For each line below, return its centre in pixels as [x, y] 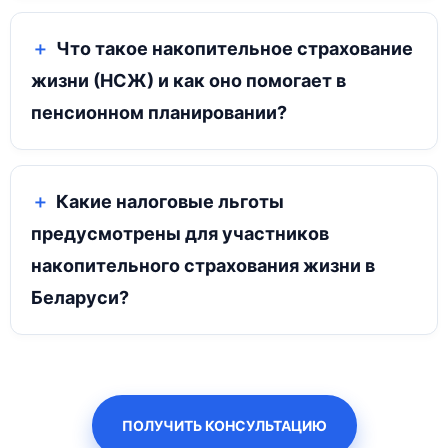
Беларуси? [80, 298]
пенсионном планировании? [159, 113]
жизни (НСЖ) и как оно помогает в [188, 81]
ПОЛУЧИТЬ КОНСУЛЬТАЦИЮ [224, 426]
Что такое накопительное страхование [234, 49]
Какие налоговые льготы [170, 202]
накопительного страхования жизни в [203, 266]
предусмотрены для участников [180, 234]
